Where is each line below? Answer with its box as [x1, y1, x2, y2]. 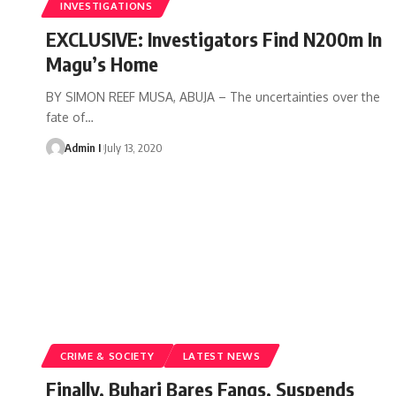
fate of [46, 109, 85, 125]
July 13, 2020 [103, 140, 163, 155]
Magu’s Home [46, 50, 158, 76]
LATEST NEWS [182, 348, 261, 362]
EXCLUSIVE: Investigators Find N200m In [46, 26, 382, 51]
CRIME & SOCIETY [60, 348, 155, 362]
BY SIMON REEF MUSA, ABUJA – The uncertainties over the [46, 88, 380, 104]
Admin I [64, 140, 101, 155]
